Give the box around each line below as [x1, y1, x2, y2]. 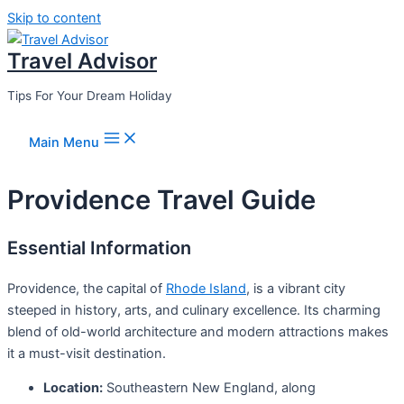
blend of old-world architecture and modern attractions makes [7, 323, 389, 340]
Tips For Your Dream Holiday [7, 87, 172, 103]
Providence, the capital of [7, 280, 166, 297]
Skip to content [7, 10, 101, 26]
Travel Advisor [7, 48, 157, 74]
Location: [43, 380, 103, 397]
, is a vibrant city [246, 280, 345, 297]
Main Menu [29, 134, 99, 151]
